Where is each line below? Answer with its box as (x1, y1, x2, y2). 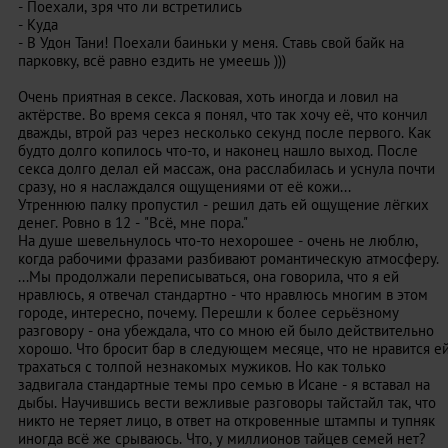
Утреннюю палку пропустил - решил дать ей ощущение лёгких (18, 195, 429, 214)
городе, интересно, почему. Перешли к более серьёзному (18, 303, 399, 322)
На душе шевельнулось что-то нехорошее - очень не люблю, (18, 231, 418, 250)
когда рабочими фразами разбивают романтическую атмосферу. (18, 249, 439, 268)
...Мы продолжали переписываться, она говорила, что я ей (18, 267, 399, 286)
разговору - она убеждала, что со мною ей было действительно (18, 321, 434, 340)
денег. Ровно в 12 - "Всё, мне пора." (18, 213, 248, 232)
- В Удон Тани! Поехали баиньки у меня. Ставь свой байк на (18, 33, 404, 52)
